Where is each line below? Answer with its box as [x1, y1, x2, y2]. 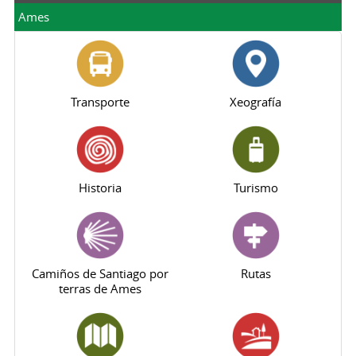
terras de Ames [59, 281, 142, 296]
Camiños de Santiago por [32, 265, 169, 281]
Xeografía [230, 94, 282, 110]
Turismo [233, 180, 278, 195]
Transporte [71, 94, 130, 110]
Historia [79, 180, 122, 195]
